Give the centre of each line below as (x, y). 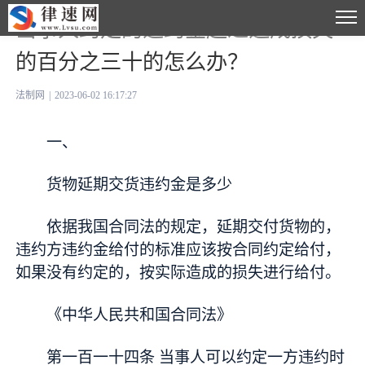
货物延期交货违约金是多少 (140, 185)
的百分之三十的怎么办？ (132, 62)
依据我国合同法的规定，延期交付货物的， (194, 227)
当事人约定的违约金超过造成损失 (175, 29)
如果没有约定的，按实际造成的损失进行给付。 (178, 273)
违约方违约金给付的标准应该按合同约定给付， (178, 250)
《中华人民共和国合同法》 (140, 314)
